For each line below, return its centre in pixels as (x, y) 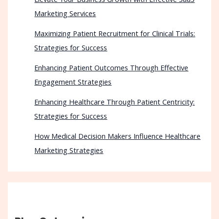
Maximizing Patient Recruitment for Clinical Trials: (115, 33)
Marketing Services (65, 13)
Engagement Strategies (73, 81)
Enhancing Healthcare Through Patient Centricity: (115, 101)
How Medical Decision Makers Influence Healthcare (118, 136)
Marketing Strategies (69, 150)
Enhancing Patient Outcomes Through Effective (111, 67)
